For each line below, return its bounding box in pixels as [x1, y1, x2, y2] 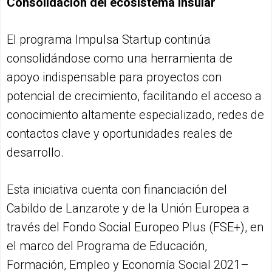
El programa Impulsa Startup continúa [7, 32, 211, 47]
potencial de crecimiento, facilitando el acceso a [7, 88, 262, 103]
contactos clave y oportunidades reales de [7, 126, 233, 141]
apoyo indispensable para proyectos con [7, 69, 222, 84]
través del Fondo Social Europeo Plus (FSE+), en [7, 219, 263, 234]
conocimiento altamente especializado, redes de [7, 107, 264, 122]
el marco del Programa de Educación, [7, 238, 207, 253]
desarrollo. [7, 144, 64, 160]
